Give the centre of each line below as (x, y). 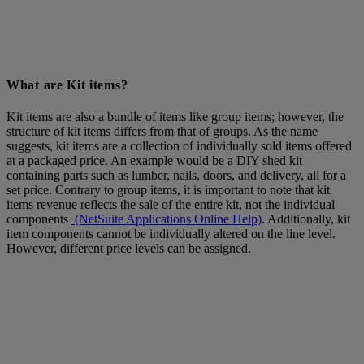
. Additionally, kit (306, 219)
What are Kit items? (67, 85)
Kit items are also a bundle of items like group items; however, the (175, 117)
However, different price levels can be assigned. (129, 249)
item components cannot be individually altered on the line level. (171, 234)
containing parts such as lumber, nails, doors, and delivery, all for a (176, 175)
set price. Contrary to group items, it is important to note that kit (168, 190)
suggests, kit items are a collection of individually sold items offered (179, 146)
